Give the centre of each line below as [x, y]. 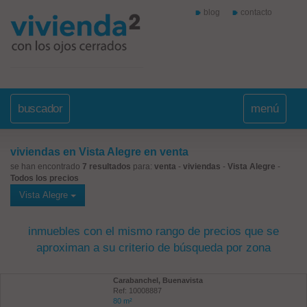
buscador [40, 109]
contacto [256, 12]
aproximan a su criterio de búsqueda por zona [153, 248]
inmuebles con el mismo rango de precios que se [153, 231]
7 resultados [107, 167]
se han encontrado [46, 167]
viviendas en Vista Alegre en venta [99, 152]
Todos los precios [45, 178]
